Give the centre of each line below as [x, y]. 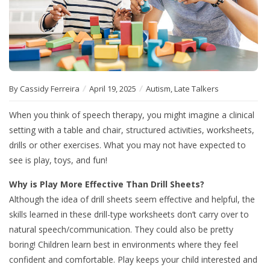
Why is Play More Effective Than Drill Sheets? [107, 184]
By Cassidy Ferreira [45, 89]
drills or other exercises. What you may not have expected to [127, 145]
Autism [158, 89]
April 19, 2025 [113, 89]
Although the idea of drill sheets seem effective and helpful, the [132, 199]
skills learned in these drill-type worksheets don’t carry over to [129, 215]
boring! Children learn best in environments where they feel [124, 245]
